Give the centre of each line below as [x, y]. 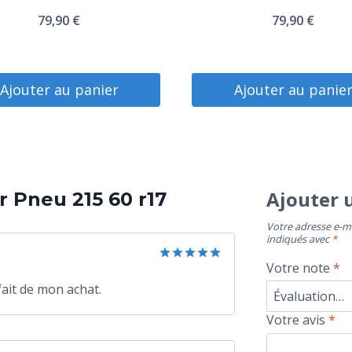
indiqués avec [299, 238]
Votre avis [298, 320]
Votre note [300, 268]
